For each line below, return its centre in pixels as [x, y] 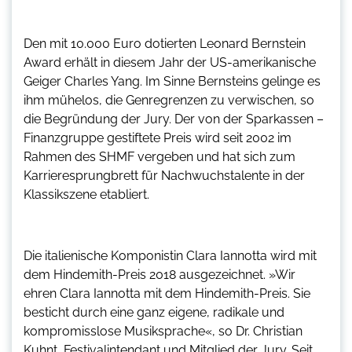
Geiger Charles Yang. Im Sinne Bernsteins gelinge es [172, 81]
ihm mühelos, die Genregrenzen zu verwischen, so [169, 100]
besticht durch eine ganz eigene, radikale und [154, 312]
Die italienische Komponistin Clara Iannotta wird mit [170, 255]
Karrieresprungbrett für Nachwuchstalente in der [164, 175]
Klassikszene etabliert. [86, 194]
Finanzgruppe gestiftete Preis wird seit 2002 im [158, 137]
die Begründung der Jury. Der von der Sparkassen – [174, 119]
